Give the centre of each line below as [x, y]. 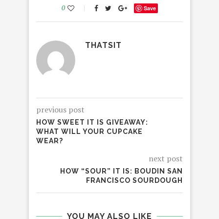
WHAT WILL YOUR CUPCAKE [89, 132]
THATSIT [103, 45]
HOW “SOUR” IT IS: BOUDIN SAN [121, 171]
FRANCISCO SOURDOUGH [134, 181]
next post [166, 159]
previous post [60, 110]
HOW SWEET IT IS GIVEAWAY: [92, 122]
